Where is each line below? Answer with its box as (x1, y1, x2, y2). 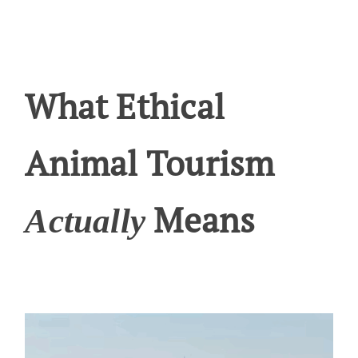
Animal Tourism (25, 140, 275, 186)
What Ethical (25, 83, 225, 129)
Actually (25, 202, 146, 241)
